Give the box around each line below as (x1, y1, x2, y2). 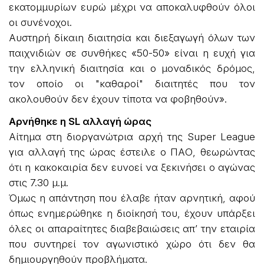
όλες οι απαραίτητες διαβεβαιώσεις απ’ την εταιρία (9, 222, 255, 235)
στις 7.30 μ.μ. (9, 176, 68, 189)
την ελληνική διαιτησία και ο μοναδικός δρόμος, (9, 62, 255, 74)
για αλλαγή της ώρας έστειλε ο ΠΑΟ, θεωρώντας (9, 146, 255, 158)
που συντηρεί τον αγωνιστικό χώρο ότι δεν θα (9, 237, 255, 250)
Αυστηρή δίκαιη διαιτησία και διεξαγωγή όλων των (9, 31, 255, 44)
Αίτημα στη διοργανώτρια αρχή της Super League (9, 130, 255, 143)
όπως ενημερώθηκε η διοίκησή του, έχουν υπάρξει (9, 207, 255, 219)
